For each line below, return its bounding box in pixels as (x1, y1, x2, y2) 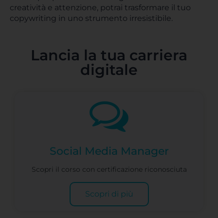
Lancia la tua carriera (31, 46, 187, 64)
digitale (80, 61, 138, 79)
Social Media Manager (49, 145, 169, 158)
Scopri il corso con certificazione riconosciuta (31, 165, 187, 174)
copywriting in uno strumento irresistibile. (10, 14, 173, 23)
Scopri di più (85, 189, 133, 199)
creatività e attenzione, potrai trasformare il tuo (10, 3, 191, 12)
